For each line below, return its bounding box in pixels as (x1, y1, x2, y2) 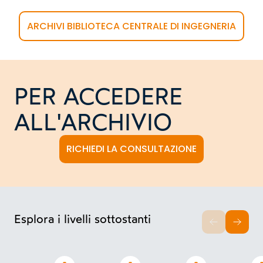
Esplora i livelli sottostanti (14, 212, 151, 227)
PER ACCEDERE (14, 82, 183, 111)
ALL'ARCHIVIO (14, 108, 172, 137)
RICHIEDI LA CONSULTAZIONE (66, 142, 197, 156)
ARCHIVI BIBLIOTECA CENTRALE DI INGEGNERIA (27, 19, 236, 33)
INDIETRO (213, 226, 255, 240)
